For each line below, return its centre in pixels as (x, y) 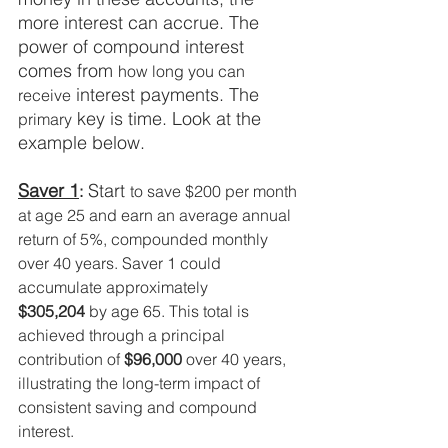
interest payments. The (167, 95)
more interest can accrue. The (141, 23)
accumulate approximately (115, 287)
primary (45, 119)
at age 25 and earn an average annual (156, 215)
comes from (68, 71)
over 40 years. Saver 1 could (121, 263)
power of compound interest (133, 47)
